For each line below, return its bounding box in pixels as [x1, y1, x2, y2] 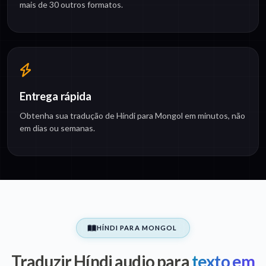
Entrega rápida [20, 90, 91, 103]
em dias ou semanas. [20, 123, 95, 134]
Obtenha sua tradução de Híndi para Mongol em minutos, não [20, 110, 245, 121]
